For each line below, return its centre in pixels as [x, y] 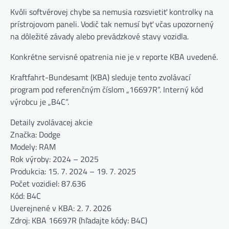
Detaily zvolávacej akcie [51, 122]
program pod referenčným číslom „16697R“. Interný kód [107, 89]
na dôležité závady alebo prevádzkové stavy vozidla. [99, 36]
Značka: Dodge [35, 134]
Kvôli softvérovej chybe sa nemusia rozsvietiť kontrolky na [112, 12]
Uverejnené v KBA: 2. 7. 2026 [61, 208]
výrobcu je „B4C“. [40, 101]
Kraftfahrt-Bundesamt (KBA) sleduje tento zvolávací [100, 77]
